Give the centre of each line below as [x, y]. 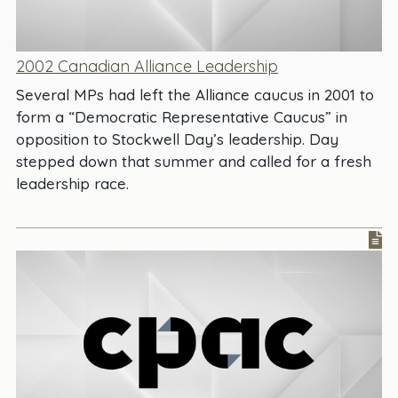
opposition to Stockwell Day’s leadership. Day [177, 139]
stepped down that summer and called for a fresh [194, 161]
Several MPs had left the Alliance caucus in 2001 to [195, 94]
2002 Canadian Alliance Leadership [147, 66]
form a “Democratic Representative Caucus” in [182, 116]
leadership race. [72, 183]
